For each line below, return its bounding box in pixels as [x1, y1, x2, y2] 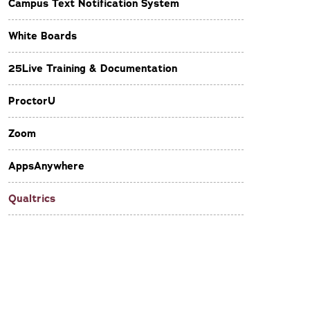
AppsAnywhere [8, 159, 84, 173]
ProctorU [8, 94, 55, 108]
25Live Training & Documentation [8, 62, 177, 75]
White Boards [8, 29, 77, 43]
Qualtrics [8, 192, 55, 206]
